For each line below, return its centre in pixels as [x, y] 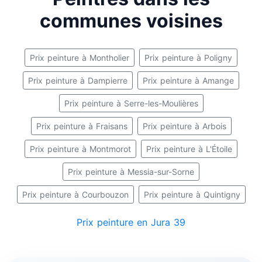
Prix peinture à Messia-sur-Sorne [131, 172]
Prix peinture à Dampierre [78, 80]
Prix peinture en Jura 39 [131, 222]
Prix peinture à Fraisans [82, 126]
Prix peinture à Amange [188, 80]
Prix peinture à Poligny [188, 58]
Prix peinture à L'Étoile [189, 149]
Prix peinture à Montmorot [80, 149]
